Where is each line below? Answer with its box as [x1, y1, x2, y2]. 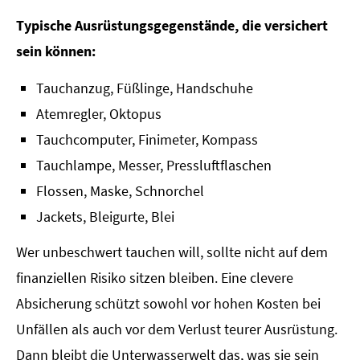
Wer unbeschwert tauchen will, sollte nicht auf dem [16, 243, 328, 262]
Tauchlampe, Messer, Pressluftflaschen [36, 156, 272, 175]
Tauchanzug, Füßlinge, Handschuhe [36, 79, 253, 98]
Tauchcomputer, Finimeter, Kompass [36, 130, 258, 149]
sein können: [16, 41, 96, 60]
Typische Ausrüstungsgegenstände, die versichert [16, 15, 328, 35]
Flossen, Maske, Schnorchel [36, 182, 204, 201]
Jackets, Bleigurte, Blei [36, 207, 174, 227]
